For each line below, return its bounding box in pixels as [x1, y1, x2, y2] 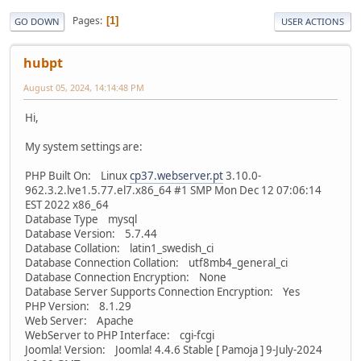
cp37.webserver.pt [130, 168, 223, 183]
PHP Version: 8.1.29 [25, 298, 131, 313]
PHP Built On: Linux [25, 168, 130, 183]
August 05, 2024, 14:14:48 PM [23, 81, 144, 93]
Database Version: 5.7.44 [25, 226, 157, 241]
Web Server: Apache [25, 313, 134, 328]
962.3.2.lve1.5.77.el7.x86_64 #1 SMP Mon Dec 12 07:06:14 [25, 182, 322, 197]
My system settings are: [25, 139, 143, 154]
